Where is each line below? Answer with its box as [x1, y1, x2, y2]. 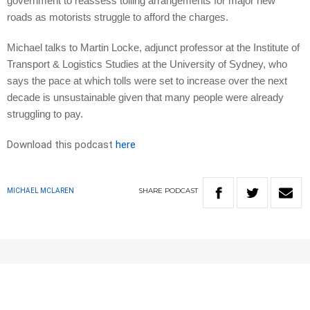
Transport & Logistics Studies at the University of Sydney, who [7, 58, 287, 71]
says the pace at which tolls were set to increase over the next [7, 75, 287, 87]
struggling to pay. [7, 108, 83, 120]
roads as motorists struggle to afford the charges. [7, 11, 228, 24]
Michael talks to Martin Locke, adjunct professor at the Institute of [7, 42, 300, 54]
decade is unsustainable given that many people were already [7, 91, 284, 104]
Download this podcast [7, 138, 116, 152]
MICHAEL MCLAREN [7, 187, 74, 195]
